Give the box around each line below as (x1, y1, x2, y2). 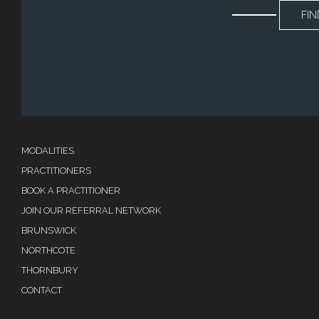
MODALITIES (21, 145, 74, 157)
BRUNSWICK (21, 225, 76, 236)
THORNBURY (21, 265, 78, 276)
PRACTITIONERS (21, 165, 91, 177)
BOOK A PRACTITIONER (21, 185, 120, 197)
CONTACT (21, 285, 62, 296)
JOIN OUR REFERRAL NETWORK (21, 205, 161, 216)
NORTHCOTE (21, 245, 75, 256)
